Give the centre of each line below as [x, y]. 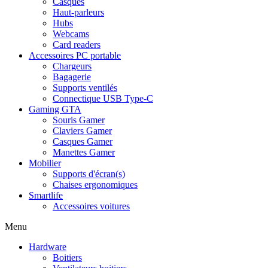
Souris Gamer [79, 120]
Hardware [48, 247]
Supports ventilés [85, 88]
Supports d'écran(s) [89, 174]
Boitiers [67, 258]
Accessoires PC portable [75, 55]
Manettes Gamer [84, 152]
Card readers [77, 45]
